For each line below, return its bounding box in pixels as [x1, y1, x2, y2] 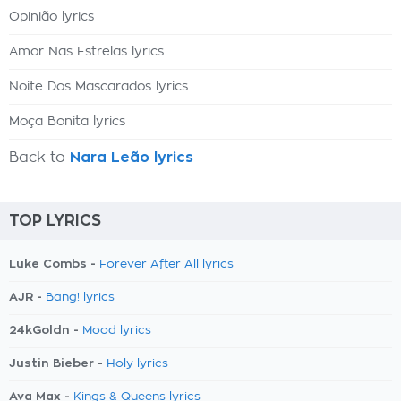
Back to [9, 150, 70, 165]
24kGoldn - [9, 324, 82, 336]
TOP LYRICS [9, 213, 101, 228]
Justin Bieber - [9, 357, 107, 369]
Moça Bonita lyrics [9, 115, 125, 128]
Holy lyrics [107, 358, 168, 370]
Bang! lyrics [46, 292, 115, 303]
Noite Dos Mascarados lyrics [9, 81, 188, 93]
